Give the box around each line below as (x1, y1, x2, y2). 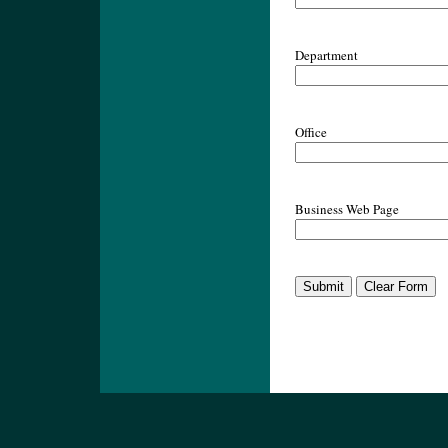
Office (295, 123, 327, 141)
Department (295, 46, 358, 64)
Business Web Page (295, 200, 399, 218)
